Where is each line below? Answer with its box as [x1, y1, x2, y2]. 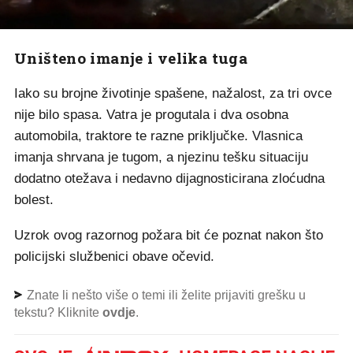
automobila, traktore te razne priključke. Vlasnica [14, 128, 303, 143]
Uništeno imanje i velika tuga [14, 47, 248, 68]
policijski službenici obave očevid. [14, 248, 214, 264]
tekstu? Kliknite [14, 305, 102, 319]
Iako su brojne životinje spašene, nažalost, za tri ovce [14, 85, 332, 101]
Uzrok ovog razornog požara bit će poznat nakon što [14, 227, 323, 243]
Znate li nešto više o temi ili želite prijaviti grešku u [24, 288, 306, 302]
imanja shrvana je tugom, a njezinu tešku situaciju [14, 149, 308, 165]
